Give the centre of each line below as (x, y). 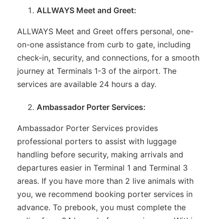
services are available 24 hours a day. (87, 84)
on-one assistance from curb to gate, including (104, 44)
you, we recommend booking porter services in (105, 194)
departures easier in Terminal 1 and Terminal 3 (102, 167)
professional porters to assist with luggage (97, 141)
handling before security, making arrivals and (100, 154)
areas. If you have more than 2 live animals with (105, 181)
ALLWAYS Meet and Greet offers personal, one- (105, 31)
